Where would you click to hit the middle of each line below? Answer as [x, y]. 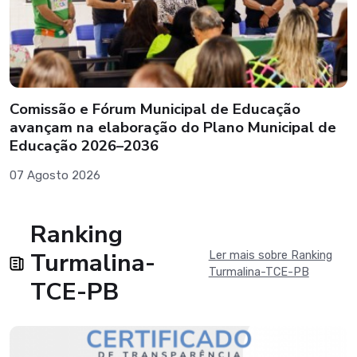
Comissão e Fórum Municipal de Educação [155, 110]
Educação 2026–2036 [84, 146]
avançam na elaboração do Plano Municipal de [173, 128]
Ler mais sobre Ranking [270, 256]
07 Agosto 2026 [55, 176]
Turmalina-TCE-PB [259, 273]
